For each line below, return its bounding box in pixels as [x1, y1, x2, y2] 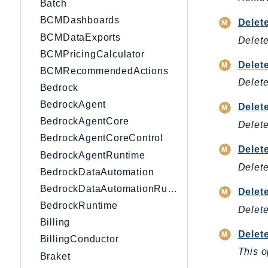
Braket [39, 251, 71, 261]
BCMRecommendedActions [39, 65, 169, 76]
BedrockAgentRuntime [39, 150, 145, 160]
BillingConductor [39, 234, 119, 245]
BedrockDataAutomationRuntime [167, 183, 177, 194]
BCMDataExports [39, 32, 121, 42]
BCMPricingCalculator [39, 48, 145, 59]
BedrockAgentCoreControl [39, 133, 163, 144]
